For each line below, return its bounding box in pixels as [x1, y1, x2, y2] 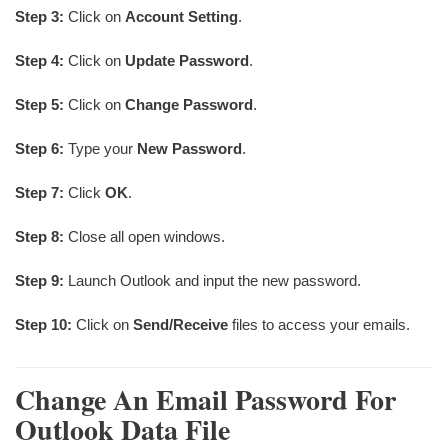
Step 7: [15, 184, 64, 202]
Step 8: [15, 228, 64, 246]
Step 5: [15, 96, 64, 114]
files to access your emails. [228, 316, 410, 334]
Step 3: [15, 8, 64, 26]
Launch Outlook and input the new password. [64, 272, 361, 290]
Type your [64, 140, 137, 158]
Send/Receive [133, 316, 228, 334]
